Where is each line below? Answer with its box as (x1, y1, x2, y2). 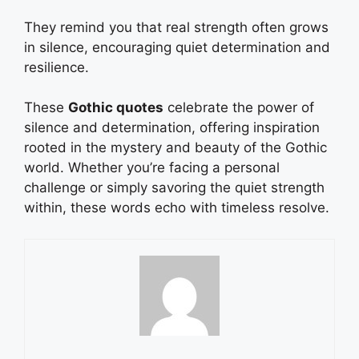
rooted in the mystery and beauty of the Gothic (24, 139, 327, 156)
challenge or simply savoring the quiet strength (24, 179, 325, 196)
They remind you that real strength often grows (24, 18, 329, 35)
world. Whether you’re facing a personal (24, 159, 280, 176)
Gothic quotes (68, 99, 163, 116)
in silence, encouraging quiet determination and (24, 38, 330, 55)
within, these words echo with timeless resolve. (24, 200, 329, 216)
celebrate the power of (163, 99, 314, 116)
